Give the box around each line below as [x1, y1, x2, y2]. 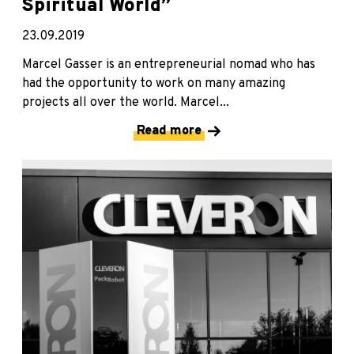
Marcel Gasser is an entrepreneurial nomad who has [22, 56, 315, 73]
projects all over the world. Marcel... [22, 94, 229, 111]
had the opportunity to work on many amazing [22, 75, 285, 92]
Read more [137, 122, 201, 139]
